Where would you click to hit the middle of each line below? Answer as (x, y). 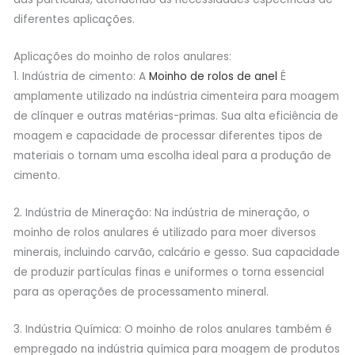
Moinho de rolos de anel (213, 76)
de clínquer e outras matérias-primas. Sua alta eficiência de (176, 116)
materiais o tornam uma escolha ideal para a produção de (172, 155)
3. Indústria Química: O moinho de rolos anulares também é (172, 329)
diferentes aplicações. (74, 20)
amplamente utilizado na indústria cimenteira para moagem (176, 96)
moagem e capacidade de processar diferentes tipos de (168, 136)
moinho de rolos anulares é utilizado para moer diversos (164, 232)
